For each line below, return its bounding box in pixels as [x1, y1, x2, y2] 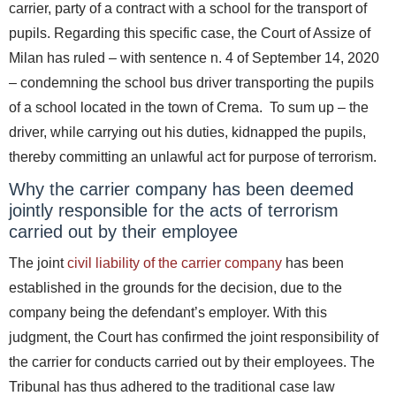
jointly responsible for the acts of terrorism [9, 201, 339, 220]
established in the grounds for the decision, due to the [9, 280, 342, 295]
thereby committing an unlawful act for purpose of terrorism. [9, 149, 384, 164]
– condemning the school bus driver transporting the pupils [9, 75, 374, 90]
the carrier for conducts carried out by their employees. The [9, 354, 375, 369]
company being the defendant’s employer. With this [9, 305, 327, 320]
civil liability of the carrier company [67, 255, 282, 270]
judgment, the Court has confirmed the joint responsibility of [9, 330, 378, 345]
